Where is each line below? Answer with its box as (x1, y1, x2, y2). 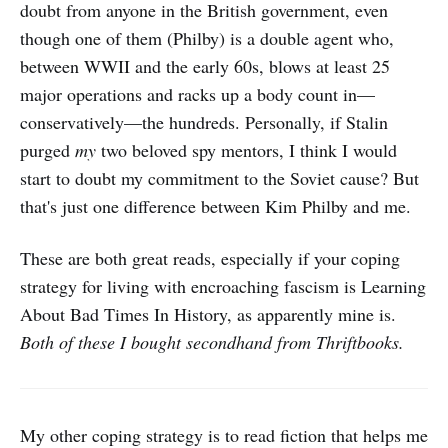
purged (20, 138, 75, 162)
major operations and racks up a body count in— (20, 82, 375, 106)
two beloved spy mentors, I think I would (96, 138, 397, 162)
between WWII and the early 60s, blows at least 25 (20, 54, 390, 78)
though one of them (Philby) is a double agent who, (20, 26, 394, 50)
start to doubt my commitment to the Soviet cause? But (20, 166, 419, 190)
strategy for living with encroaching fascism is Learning (20, 274, 426, 298)
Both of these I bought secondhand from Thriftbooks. (20, 330, 404, 354)
